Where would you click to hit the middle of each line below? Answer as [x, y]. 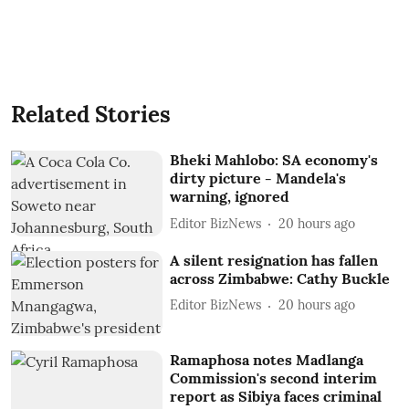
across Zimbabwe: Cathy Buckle [280, 278]
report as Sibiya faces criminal [276, 397]
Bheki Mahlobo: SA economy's [274, 160]
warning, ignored [230, 196]
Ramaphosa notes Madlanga [267, 360]
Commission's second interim [274, 378]
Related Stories [91, 115]
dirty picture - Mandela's [258, 178]
